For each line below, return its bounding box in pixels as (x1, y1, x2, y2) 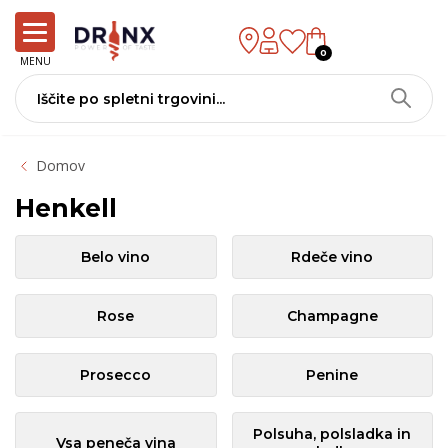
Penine (306, 366, 359, 384)
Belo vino (81, 248, 151, 266)
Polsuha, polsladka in (253, 425, 412, 443)
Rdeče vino (291, 248, 374, 266)
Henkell (15, 193, 117, 223)
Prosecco (80, 366, 152, 384)
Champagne (286, 307, 378, 325)
